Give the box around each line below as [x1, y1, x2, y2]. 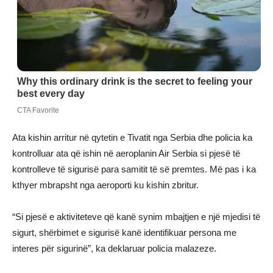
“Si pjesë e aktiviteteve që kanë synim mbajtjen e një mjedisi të [12, 211, 260, 222]
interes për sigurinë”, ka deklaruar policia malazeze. [12, 243, 216, 253]
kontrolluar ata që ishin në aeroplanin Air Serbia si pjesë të [12, 147, 240, 158]
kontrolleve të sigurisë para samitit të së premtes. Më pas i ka [12, 163, 256, 174]
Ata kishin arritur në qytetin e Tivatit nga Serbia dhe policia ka [12, 132, 252, 143]
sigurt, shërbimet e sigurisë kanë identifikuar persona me [12, 227, 236, 238]
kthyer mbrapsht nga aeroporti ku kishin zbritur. [12, 179, 199, 190]
